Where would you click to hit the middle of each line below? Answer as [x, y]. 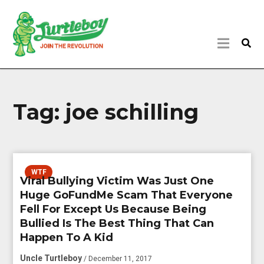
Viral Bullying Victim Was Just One [117, 181]
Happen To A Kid [67, 237]
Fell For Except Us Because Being [113, 209]
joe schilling [132, 112]
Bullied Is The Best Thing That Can [117, 223]
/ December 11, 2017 [118, 258]
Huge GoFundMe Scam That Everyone [127, 195]
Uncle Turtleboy [51, 258]
